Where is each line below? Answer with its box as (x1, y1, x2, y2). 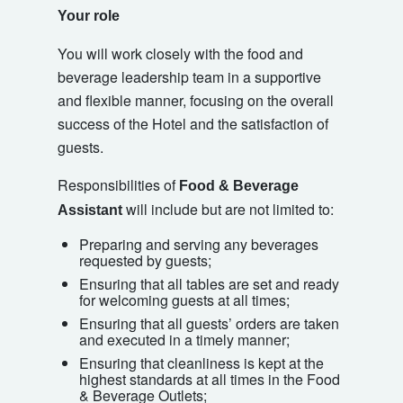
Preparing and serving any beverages (79, 234, 318, 255)
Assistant (58, 202, 122, 219)
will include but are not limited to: (122, 199, 334, 220)
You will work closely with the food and (58, 43, 303, 65)
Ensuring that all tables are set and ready (79, 273, 339, 295)
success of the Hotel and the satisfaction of (58, 113, 328, 135)
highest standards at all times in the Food (79, 369, 340, 390)
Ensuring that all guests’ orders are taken (79, 313, 339, 335)
